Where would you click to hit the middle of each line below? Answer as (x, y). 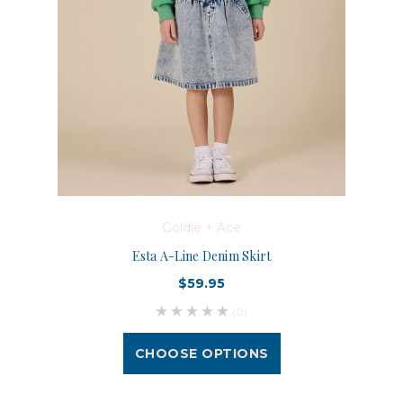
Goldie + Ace (201, 227)
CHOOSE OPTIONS (201, 353)
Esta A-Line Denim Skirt (201, 255)
